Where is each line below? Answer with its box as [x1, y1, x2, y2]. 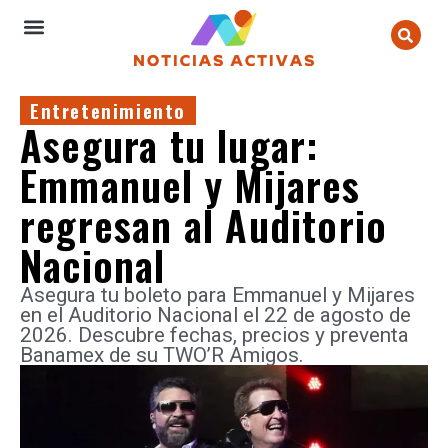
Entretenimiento [30, 96, 186, 125]
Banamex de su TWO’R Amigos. [20, 343, 304, 367]
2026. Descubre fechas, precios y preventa [20, 323, 409, 347]
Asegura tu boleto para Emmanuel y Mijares [20, 283, 415, 307]
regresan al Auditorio [20, 195, 388, 255]
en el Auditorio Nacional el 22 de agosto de [20, 303, 411, 327]
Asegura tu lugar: [20, 115, 319, 175]
